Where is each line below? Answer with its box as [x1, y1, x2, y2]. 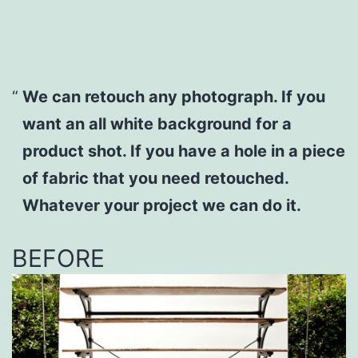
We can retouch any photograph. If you [22, 86, 325, 106]
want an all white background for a [22, 113, 292, 133]
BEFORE [12, 243, 105, 272]
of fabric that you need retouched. [22, 168, 288, 188]
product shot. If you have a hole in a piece [22, 141, 345, 161]
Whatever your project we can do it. [22, 195, 301, 215]
